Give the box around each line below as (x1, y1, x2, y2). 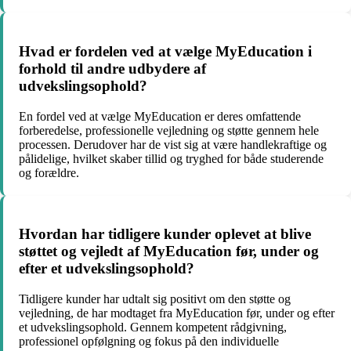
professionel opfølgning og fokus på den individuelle (19, 335, 279, 349)
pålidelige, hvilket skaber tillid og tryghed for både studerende (19, 151, 324, 165)
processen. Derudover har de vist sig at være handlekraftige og (19, 137, 327, 151)
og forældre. (19, 165, 79, 179)
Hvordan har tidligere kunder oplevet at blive (19, 226, 311, 243)
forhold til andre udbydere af (19, 60, 206, 77)
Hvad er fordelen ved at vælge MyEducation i (19, 42, 312, 60)
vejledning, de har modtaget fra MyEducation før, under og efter (19, 306, 335, 320)
